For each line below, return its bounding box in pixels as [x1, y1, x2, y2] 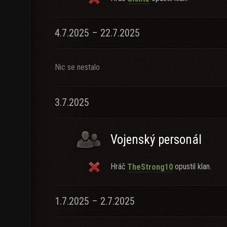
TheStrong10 [127, 162, 173, 172]
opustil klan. [173, 162, 211, 171]
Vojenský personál [110, 132, 202, 147]
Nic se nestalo [55, 62, 100, 72]
